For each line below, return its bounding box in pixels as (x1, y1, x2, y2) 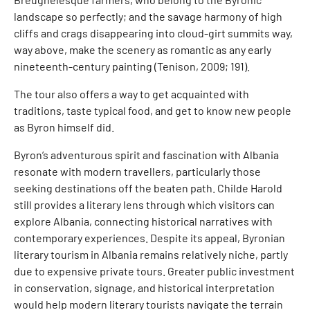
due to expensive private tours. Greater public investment (14, 264, 295, 277)
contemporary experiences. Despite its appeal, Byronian (14, 231, 285, 244)
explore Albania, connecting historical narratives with (14, 215, 273, 228)
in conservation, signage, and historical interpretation (14, 281, 275, 294)
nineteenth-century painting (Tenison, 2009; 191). (14, 60, 250, 73)
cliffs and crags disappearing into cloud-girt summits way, (14, 26, 293, 39)
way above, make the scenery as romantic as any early (14, 43, 271, 56)
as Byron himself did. (14, 120, 114, 134)
